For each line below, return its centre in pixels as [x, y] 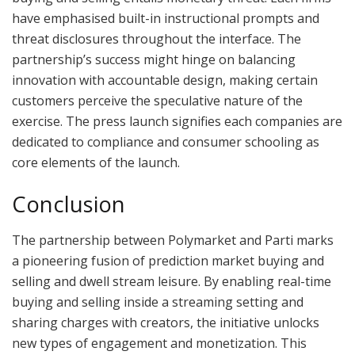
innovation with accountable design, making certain [165, 80]
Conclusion [69, 204]
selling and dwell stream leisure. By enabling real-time [172, 281]
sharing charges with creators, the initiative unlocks [166, 322]
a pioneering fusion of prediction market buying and [168, 260]
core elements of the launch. [96, 162]
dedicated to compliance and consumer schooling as [166, 141]
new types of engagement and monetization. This [159, 343]
